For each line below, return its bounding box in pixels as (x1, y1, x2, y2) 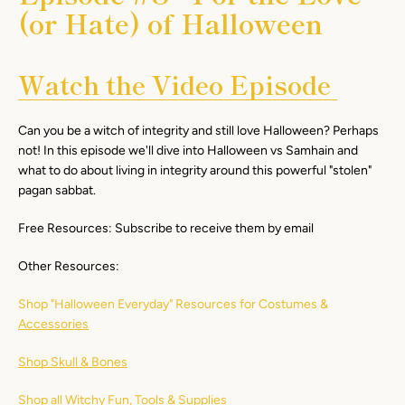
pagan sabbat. (18, 183, 96, 198)
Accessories (18, 316, 89, 332)
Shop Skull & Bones (18, 354, 127, 370)
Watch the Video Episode (18, 66, 331, 102)
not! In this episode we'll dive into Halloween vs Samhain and (18, 143, 358, 158)
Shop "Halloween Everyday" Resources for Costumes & (18, 297, 328, 312)
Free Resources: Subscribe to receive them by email (18, 221, 314, 236)
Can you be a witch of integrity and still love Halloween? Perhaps (18, 123, 379, 138)
